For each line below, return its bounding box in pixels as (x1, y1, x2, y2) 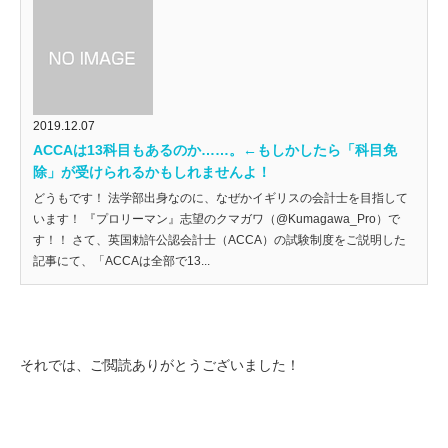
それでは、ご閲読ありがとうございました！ (20, 357, 300, 374)
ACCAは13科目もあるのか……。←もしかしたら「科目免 (33, 142, 397, 159)
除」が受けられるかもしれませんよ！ (33, 164, 271, 181)
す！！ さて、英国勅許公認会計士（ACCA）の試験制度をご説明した (33, 233, 406, 248)
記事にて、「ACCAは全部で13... (33, 254, 210, 269)
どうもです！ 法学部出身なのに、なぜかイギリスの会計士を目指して (33, 191, 408, 206)
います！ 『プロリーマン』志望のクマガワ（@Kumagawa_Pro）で (33, 212, 400, 227)
